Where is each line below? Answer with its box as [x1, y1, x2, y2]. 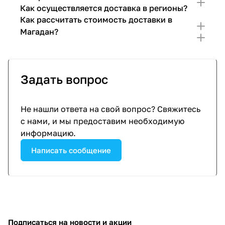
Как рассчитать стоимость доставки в [20, 15, 172, 25]
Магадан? [20, 27, 58, 37]
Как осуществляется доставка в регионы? [20, 3, 187, 13]
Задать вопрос [21, 72, 108, 86]
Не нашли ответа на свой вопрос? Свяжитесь [21, 104, 200, 114]
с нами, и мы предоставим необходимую [21, 116, 184, 126]
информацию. [21, 128, 76, 138]
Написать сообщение [31, 145, 111, 155]
